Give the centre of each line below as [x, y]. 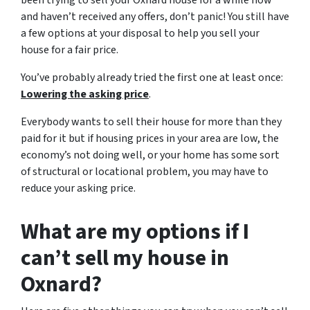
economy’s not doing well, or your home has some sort [150, 155]
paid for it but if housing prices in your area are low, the [150, 138]
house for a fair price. [70, 50]
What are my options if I [135, 232]
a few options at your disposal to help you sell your [140, 33]
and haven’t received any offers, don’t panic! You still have [155, 17]
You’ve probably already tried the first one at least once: [152, 77]
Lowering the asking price [85, 94]
